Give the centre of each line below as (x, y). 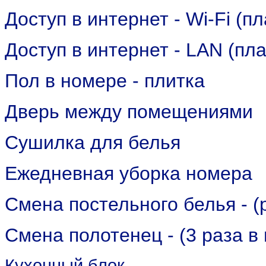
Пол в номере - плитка (105, 81)
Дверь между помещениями (129, 112)
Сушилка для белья (93, 142)
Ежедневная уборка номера (129, 173)
